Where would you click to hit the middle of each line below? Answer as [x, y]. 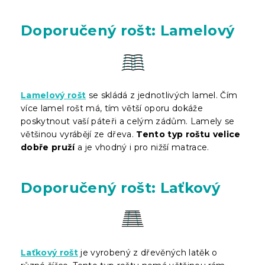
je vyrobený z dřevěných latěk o [148, 252]
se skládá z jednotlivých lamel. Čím [162, 95]
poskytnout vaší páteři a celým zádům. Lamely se [128, 121]
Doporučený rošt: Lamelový [128, 30]
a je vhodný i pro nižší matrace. [142, 147]
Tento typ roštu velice [188, 134]
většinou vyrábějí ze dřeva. [79, 134]
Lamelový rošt [54, 95]
